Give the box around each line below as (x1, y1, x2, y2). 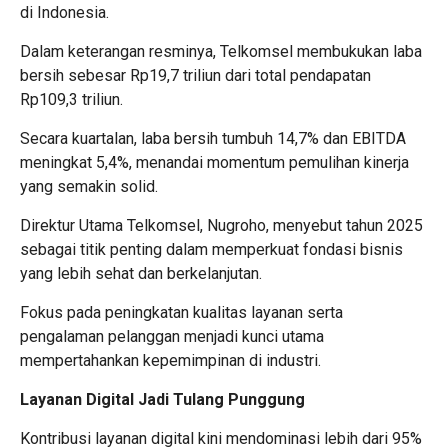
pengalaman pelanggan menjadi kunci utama (20, 327, 324, 347)
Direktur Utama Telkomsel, (20, 216, 207, 236)
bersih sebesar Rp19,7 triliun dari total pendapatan (20, 66, 371, 86)
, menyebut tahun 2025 (266, 216, 423, 236)
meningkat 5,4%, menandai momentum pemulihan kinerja (20, 153, 409, 173)
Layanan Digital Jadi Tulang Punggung (20, 390, 305, 410)
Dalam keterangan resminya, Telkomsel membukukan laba (20, 42, 422, 62)
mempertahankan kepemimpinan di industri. (20, 351, 321, 371)
